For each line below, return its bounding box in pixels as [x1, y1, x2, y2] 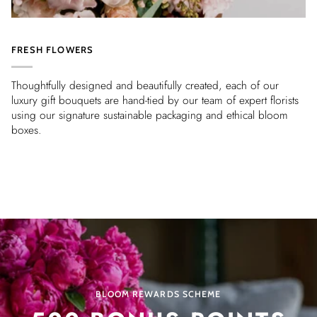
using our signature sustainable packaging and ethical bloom [11, 107, 288, 124]
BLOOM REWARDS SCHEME [96, 288, 221, 299]
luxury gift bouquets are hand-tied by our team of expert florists [11, 92, 299, 109]
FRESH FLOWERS [11, 44, 94, 56]
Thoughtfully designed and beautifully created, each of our [11, 77, 279, 94]
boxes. [11, 122, 41, 139]
